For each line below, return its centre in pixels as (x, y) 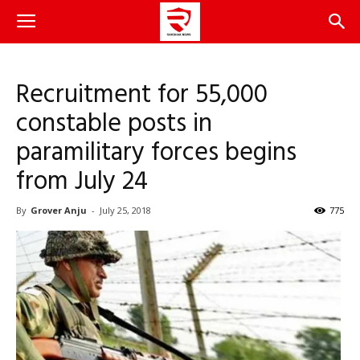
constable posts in (114, 124)
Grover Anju (59, 210)
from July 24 (82, 182)
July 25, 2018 (125, 210)
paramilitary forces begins (156, 153)
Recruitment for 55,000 (142, 95)
